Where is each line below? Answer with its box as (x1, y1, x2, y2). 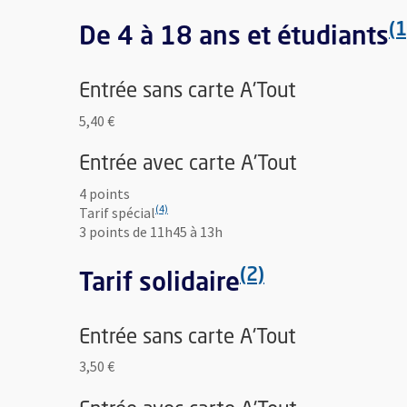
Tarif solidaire (79, 271, 240, 297)
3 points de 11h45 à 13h (79, 222, 223, 241)
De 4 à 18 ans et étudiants (79, 25, 389, 52)
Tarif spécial (79, 203, 155, 222)
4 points (79, 184, 130, 203)
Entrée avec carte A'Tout (79, 154, 297, 175)
